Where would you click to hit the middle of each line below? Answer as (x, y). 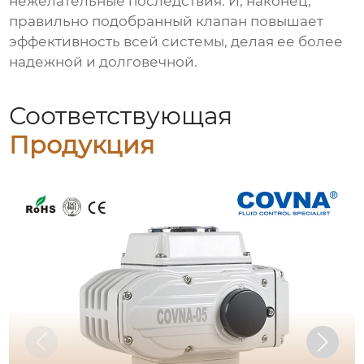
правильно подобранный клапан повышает (167, 22)
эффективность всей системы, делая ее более (176, 42)
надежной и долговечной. (104, 62)
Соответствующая (121, 115)
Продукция (82, 145)
